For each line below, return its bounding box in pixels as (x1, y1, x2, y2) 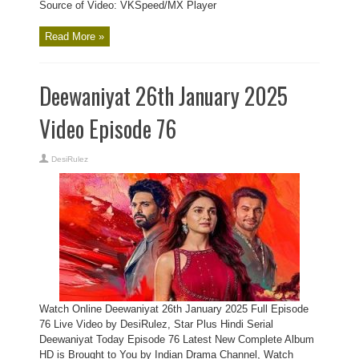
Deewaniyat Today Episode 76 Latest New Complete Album (39, 333, 314, 345)
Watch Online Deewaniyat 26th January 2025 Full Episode (39, 303, 309, 315)
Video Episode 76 (39, 112, 176, 145)
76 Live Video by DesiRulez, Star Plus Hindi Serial (39, 318, 273, 330)
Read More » (45, 30, 104, 42)
